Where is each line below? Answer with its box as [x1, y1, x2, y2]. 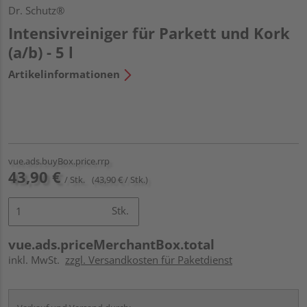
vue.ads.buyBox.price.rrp [8, 154, 110, 167]
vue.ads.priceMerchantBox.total [8, 235, 214, 254]
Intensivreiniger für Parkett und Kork [8, 22, 290, 43]
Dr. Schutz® [8, 3, 64, 17]
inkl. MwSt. [8, 252, 65, 267]
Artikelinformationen [8, 66, 120, 81]
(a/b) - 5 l [8, 41, 73, 62]
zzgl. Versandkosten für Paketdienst [65, 252, 232, 267]
